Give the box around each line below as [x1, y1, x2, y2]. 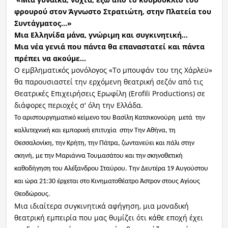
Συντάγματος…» [14, 18, 72, 28]
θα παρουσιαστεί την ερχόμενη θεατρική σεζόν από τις [14, 77, 203, 87]
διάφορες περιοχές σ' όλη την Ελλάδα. [14, 100, 143, 110]
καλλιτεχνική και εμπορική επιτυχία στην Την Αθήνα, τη [14, 127, 176, 135]
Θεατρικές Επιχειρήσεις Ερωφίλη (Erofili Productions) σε [14, 89, 205, 99]
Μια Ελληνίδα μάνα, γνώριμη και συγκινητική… [14, 30, 188, 40]
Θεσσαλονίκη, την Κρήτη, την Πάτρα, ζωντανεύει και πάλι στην [14, 139, 194, 148]
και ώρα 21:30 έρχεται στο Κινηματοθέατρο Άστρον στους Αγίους [14, 178, 200, 186]
